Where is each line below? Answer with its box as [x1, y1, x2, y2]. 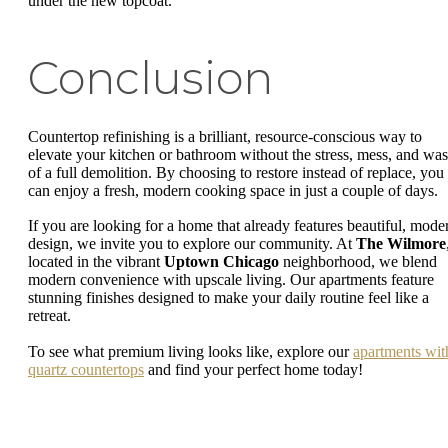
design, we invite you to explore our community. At [28, 235, 356, 253]
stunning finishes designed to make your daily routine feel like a [28, 289, 429, 307]
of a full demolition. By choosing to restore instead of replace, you [28, 163, 444, 181]
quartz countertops [28, 360, 144, 378]
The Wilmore [356, 235, 446, 253]
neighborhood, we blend [279, 253, 437, 271]
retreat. [28, 307, 75, 325]
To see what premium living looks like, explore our [28, 342, 353, 360]
